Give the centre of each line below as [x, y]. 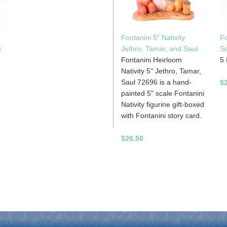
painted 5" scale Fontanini [163, 93]
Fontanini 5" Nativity [153, 37]
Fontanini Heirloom [152, 60]
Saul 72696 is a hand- [156, 82]
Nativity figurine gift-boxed [163, 104]
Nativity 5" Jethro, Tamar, [161, 71]
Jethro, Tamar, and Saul [159, 48]
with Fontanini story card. [161, 115]
